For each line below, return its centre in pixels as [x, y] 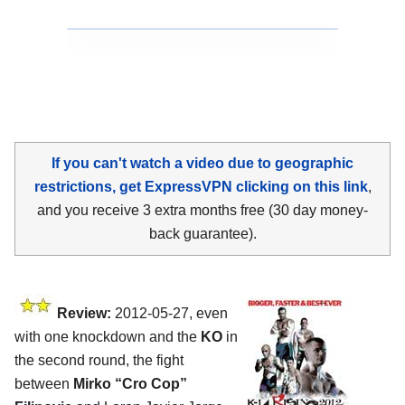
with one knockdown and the [108, 336]
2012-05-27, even [170, 313]
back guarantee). [202, 233]
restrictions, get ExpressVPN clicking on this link [201, 186]
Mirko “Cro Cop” [130, 383]
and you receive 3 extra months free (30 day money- [202, 210]
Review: [84, 313]
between [44, 383]
